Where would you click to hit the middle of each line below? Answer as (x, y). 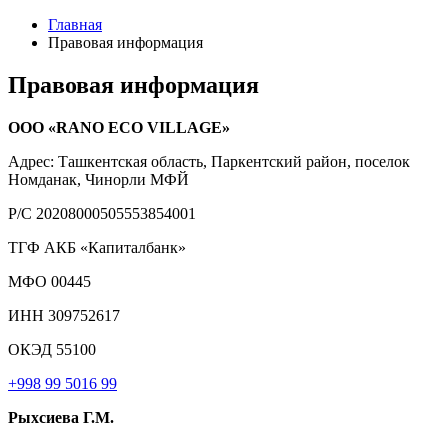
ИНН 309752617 (64, 315)
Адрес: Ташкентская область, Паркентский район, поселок (209, 161)
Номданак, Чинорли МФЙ (98, 179)
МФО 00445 (49, 281)
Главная (75, 24)
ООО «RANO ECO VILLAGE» (119, 127)
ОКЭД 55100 (52, 349)
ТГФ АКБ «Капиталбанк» (97, 247)
